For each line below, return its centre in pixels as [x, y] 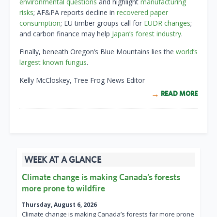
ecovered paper [144, 13]
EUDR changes [167, 23]
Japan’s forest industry [147, 34]
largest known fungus [53, 62]
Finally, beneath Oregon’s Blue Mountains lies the [98, 52]
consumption [40, 23]
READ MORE [179, 94]
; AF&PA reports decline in [75, 13]
